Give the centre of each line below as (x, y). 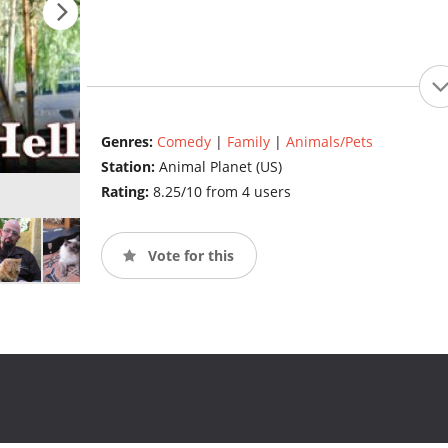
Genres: (128, 142)
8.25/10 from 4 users (221, 192)
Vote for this (188, 255)
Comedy (183, 142)
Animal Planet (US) (220, 167)
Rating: (126, 192)
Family (248, 142)
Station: (129, 167)
